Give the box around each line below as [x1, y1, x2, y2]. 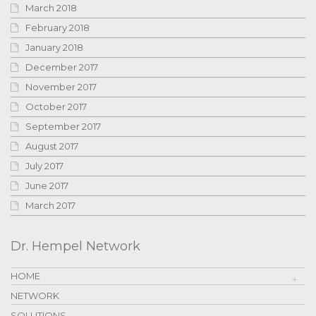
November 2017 [25, 80, 97, 92]
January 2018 [25, 41, 83, 53]
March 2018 [25, 1, 77, 13]
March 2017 [25, 199, 75, 211]
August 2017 [25, 140, 78, 152]
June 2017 [25, 179, 68, 191]
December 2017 [25, 61, 98, 73]
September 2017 [25, 120, 101, 132]
